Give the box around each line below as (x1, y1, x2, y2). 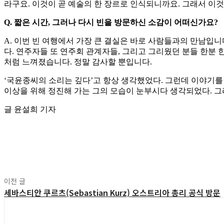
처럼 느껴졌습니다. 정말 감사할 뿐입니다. (4, 57, 152, 66)
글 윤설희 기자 (4, 104, 56, 113)
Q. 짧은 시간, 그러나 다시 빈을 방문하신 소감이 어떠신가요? (4, 17, 218, 26)
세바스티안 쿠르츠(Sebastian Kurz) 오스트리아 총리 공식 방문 (4, 186, 220, 198)
